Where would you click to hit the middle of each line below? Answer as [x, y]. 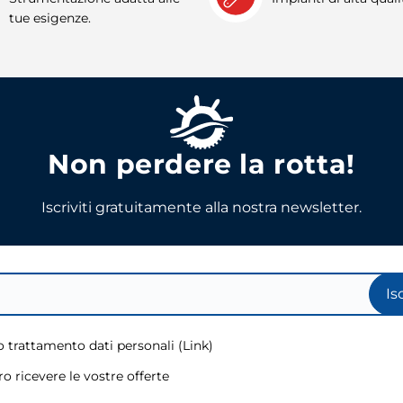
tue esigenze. [49, 18]
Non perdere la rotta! [201, 163]
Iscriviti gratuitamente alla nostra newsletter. [201, 207]
